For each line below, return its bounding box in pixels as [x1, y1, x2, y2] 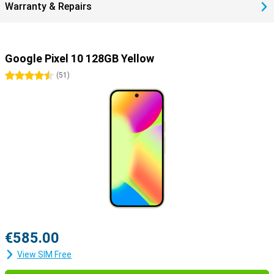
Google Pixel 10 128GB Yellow [5, 52, 154, 65]
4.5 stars [29, 71, 64, 81]
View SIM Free [17, 250, 72, 259]
